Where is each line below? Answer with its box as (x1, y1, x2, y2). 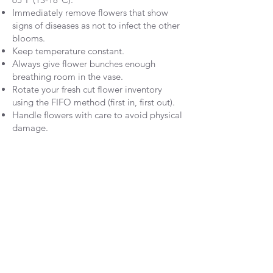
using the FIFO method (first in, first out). (12, 96, 175, 108)
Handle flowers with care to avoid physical (12, 108, 182, 121)
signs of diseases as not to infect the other (12, 19, 180, 31)
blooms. (12, 32, 45, 44)
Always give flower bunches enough (12, 57, 155, 69)
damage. (12, 121, 48, 133)
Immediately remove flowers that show (12, 6, 168, 18)
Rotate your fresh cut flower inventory (12, 83, 162, 95)
